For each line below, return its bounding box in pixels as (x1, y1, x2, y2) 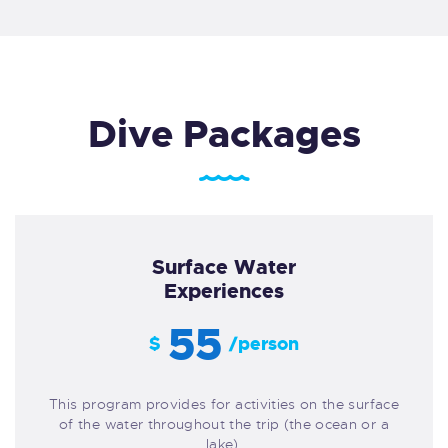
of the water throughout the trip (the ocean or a (59, 415, 389, 434)
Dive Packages (87, 108, 361, 159)
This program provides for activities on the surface (49, 395, 399, 414)
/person (229, 332, 299, 357)
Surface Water (152, 253, 296, 280)
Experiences (164, 277, 284, 304)
